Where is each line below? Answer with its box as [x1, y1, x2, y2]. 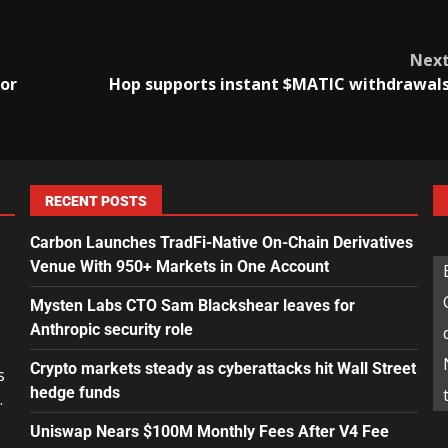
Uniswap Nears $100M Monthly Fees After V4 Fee [29, 421, 389, 441]
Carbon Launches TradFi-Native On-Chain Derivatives [29, 232, 413, 252]
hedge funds [29, 382, 120, 402]
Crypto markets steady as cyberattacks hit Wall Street [29, 358, 416, 378]
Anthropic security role [29, 319, 193, 339]
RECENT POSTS [44, 192, 147, 209]
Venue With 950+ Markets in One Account [29, 256, 329, 276]
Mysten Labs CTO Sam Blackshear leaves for [29, 295, 355, 315]
